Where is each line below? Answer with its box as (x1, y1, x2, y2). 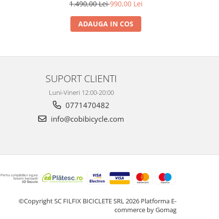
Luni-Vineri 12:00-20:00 (48, 88, 114, 97)
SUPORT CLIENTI (45, 71, 117, 86)
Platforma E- (141, 196, 176, 205)
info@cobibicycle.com (49, 114, 124, 124)
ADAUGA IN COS (78, 19, 133, 29)
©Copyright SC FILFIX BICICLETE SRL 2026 (19, 196, 141, 205)
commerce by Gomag (114, 205, 176, 214)
